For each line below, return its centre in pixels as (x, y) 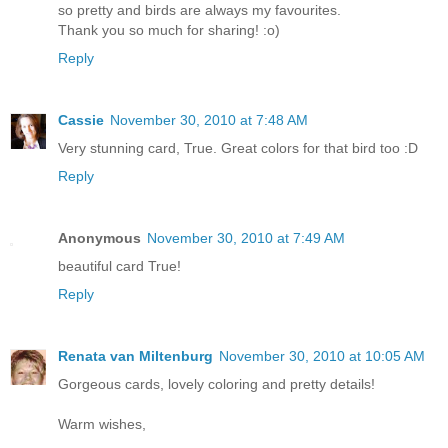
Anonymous (99, 237)
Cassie (81, 119)
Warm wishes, (102, 423)
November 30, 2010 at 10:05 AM (322, 355)
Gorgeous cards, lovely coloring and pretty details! (216, 383)
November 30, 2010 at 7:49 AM (246, 237)
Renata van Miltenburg (135, 355)
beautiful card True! (119, 265)
